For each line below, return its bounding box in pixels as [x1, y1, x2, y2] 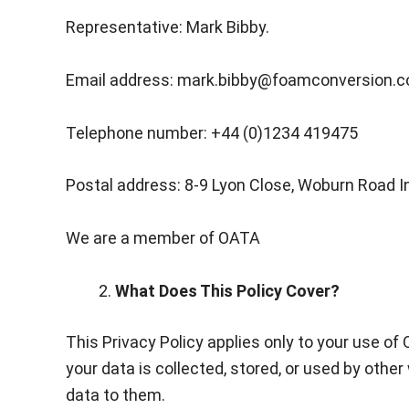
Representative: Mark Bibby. [66, 16, 269, 37]
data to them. [66, 384, 165, 404]
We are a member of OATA [66, 228, 260, 248]
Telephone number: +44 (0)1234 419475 [66, 122, 358, 142]
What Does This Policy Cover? [115, 280, 340, 300]
